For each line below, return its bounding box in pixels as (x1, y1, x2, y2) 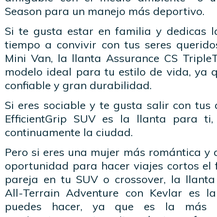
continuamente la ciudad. (5, 125, 133, 139)
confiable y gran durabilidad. (5, 78, 152, 92)
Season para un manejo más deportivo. (5, 4, 204, 18)
